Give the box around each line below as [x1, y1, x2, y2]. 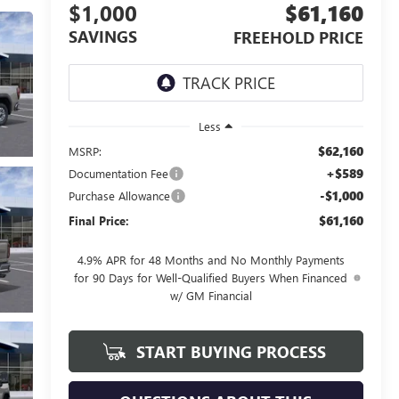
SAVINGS [68, 26, 137, 48]
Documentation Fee [68, 165, 168, 181]
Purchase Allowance [68, 187, 170, 203]
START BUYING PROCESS [132, 340, 327, 362]
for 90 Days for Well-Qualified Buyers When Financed [74, 269, 348, 285]
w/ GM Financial [169, 287, 252, 303]
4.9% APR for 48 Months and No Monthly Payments [77, 251, 345, 267]
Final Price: [68, 212, 129, 228]
